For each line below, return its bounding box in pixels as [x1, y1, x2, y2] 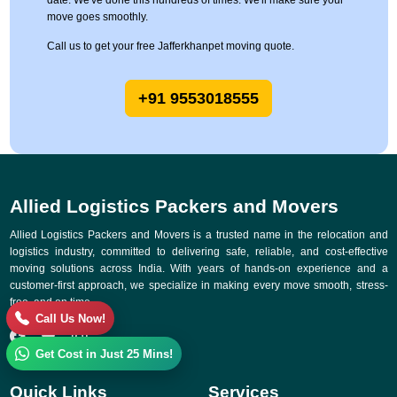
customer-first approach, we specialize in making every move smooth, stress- [9, 279, 388, 292]
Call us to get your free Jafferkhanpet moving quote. [46, 40, 294, 53]
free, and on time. [9, 296, 93, 309]
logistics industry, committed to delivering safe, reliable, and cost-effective [9, 245, 388, 259]
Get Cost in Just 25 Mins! [35, 346, 173, 361]
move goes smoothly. [46, 11, 148, 24]
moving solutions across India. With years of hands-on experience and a [9, 262, 388, 276]
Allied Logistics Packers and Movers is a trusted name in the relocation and [9, 229, 388, 242]
